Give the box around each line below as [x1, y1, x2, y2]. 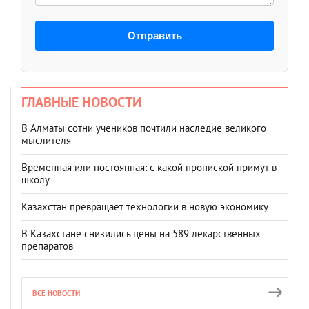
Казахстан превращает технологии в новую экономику [21, 199, 268, 213]
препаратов [21, 239, 73, 252]
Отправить [127, 29, 182, 41]
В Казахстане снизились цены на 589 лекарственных [21, 226, 261, 240]
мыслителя [21, 133, 71, 147]
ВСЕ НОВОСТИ [32, 288, 80, 298]
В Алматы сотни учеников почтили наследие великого [21, 121, 266, 134]
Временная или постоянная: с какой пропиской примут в [21, 160, 277, 174]
